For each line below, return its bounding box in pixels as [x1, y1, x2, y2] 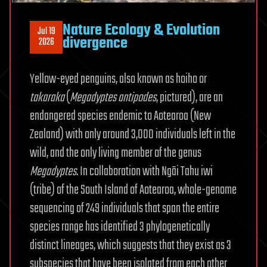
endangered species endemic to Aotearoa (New [30, 105, 211, 126]
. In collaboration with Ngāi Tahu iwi [76, 161, 213, 182]
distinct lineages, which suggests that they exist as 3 [30, 235, 231, 256]
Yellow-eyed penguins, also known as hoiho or [30, 69, 207, 89]
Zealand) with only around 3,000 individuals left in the [30, 124, 235, 145]
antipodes [116, 87, 156, 108]
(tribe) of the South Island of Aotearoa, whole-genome [30, 179, 237, 200]
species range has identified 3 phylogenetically [30, 216, 210, 237]
